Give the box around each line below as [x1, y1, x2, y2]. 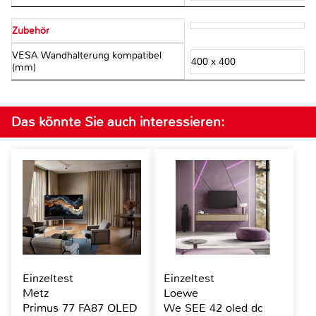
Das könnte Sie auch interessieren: [11, 113, 224, 131]
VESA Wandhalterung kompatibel [12, 49, 162, 62]
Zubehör [12, 25, 49, 37]
